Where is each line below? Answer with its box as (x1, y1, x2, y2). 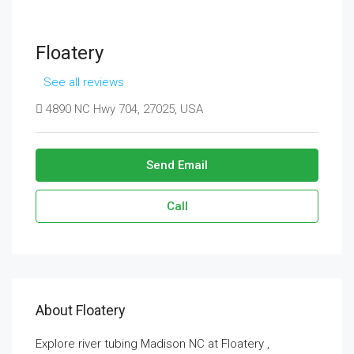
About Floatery (36, 302, 126, 318)
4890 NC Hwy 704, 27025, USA (43, 102, 203, 116)
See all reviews (43, 75, 124, 89)
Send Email (146, 158, 208, 172)
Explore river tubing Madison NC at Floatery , (36, 337, 269, 351)
